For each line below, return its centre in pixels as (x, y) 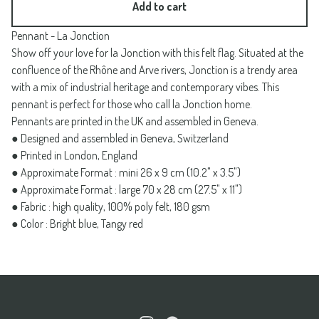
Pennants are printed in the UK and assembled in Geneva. (135, 121)
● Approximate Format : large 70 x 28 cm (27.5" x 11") (127, 189)
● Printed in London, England (74, 155)
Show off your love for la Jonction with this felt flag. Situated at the (157, 53)
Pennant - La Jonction (61, 36)
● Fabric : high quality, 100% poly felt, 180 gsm (111, 206)
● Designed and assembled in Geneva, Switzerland (120, 138)
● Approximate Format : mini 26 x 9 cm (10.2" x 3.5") (126, 172)
